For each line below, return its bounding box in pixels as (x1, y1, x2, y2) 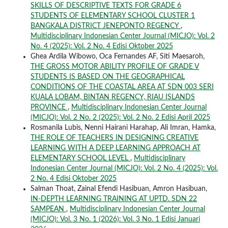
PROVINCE (30, 104, 68, 111)
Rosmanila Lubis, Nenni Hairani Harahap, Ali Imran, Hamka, (30, 124, 216, 132)
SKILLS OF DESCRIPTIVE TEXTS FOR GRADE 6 (30, 2, 181, 10)
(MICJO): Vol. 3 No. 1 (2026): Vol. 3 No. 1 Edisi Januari (30, 216, 200, 223)
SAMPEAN (30, 206, 66, 213)
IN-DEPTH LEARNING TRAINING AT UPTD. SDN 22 (30, 195, 197, 203)
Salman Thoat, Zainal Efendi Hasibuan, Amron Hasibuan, (30, 185, 207, 193)
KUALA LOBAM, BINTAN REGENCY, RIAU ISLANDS (30, 94, 195, 101)
